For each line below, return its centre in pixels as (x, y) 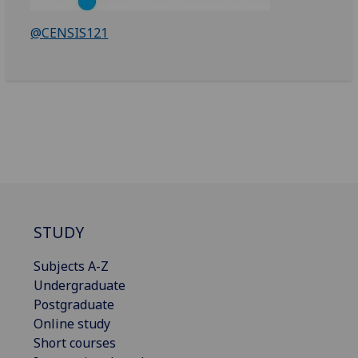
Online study (72, 323)
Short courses (75, 342)
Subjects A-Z (71, 266)
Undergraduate (80, 285)
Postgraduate (74, 304)
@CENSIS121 (70, 32)
